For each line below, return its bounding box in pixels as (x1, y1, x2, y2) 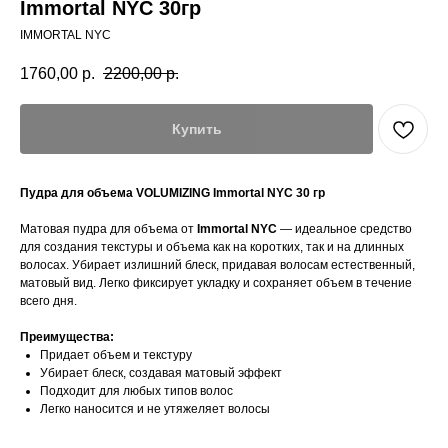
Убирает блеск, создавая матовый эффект (40, 366, 282, 381)
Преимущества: (20, 330, 114, 345)
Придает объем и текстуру (40, 348, 192, 363)
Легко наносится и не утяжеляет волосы (40, 402, 270, 417)
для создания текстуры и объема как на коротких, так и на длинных (20, 240, 404, 255)
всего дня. (20, 294, 77, 309)
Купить (171, 121, 222, 138)
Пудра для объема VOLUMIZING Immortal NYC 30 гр (20, 186, 325, 201)
